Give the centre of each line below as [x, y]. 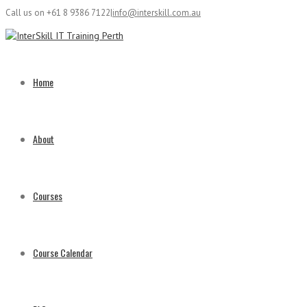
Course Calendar [63, 253]
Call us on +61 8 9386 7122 [58, 13]
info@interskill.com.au [157, 13]
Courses [48, 196]
